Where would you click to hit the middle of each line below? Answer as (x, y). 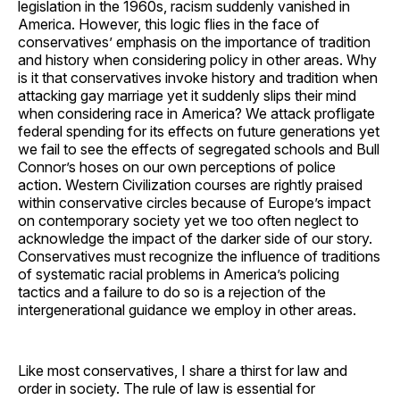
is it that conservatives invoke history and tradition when (198, 77)
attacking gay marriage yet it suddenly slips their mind (187, 95)
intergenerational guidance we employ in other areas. (187, 309)
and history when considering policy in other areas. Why (197, 59)
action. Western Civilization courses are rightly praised (190, 184)
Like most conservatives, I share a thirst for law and (183, 370)
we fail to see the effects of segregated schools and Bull (199, 149)
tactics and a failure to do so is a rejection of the (172, 292)
